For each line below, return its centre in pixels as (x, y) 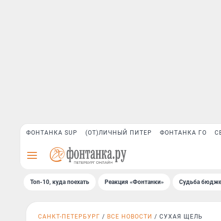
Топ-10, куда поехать (60, 182)
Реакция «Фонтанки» (134, 182)
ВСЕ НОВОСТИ (130, 217)
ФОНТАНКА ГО (183, 133)
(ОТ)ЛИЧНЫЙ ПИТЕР (119, 133)
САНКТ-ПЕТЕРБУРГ (69, 217)
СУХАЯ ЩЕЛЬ (181, 217)
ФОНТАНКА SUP (52, 133)
